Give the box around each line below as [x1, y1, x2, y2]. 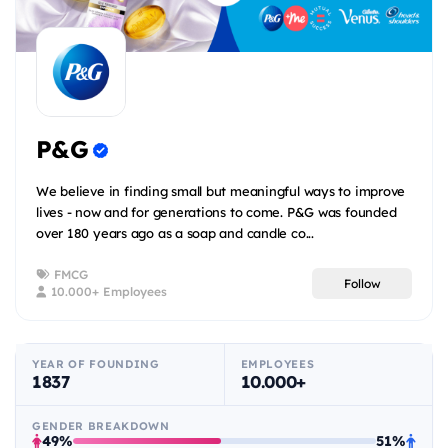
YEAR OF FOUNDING [32, 357, 160, 372]
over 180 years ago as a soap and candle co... [36, 225, 314, 242]
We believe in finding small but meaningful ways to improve [36, 183, 406, 200]
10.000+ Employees [47, 284, 167, 300]
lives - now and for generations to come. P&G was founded [36, 204, 397, 221]
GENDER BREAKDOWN [32, 419, 170, 434]
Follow [343, 275, 381, 291]
